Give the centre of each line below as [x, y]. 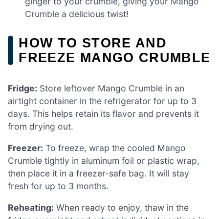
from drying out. [41, 127]
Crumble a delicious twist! [77, 14]
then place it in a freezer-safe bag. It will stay [99, 173]
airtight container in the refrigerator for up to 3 [102, 101]
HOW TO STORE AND [93, 43]
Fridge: [22, 88]
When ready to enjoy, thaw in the [121, 207]
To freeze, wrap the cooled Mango [114, 148]
